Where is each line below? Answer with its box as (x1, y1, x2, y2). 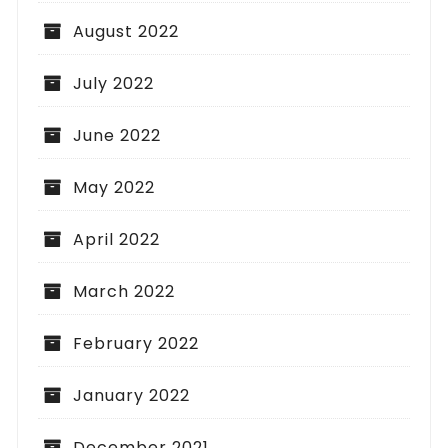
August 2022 (73, 19, 180, 43)
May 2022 (73, 175, 156, 199)
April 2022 (73, 227, 161, 251)
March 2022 (73, 279, 176, 303)
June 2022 (73, 123, 162, 147)
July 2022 (73, 71, 155, 95)
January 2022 (73, 383, 191, 407)
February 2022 (73, 331, 200, 355)
